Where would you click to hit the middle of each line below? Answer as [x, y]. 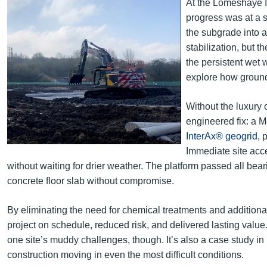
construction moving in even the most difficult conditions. [126, 255]
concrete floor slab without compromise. [91, 181]
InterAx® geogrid [222, 136]
